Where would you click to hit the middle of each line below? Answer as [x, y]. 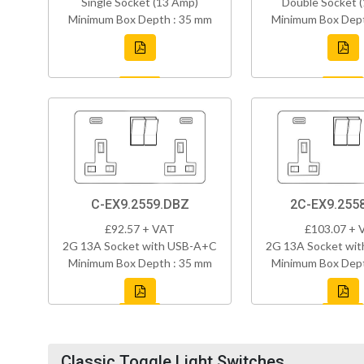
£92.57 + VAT [140, 229]
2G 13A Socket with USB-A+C [140, 246]
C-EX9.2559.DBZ [140, 205]
